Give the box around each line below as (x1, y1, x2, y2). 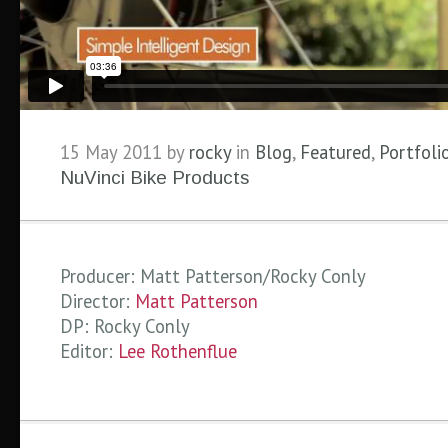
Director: (60, 289, 135, 313)
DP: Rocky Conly (60, 314, 190, 338)
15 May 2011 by (60, 140, 189, 164)
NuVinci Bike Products (60, 167, 249, 188)
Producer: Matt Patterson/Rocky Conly (60, 264, 366, 288)
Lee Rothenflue (118, 339, 237, 363)
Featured (300, 140, 371, 164)
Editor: (60, 339, 118, 363)
